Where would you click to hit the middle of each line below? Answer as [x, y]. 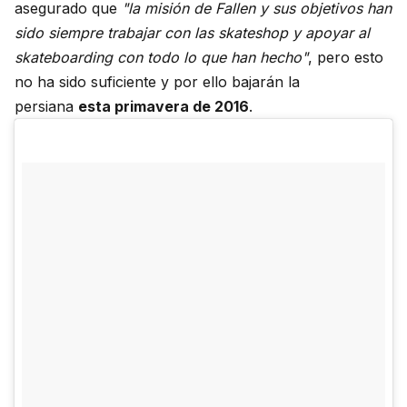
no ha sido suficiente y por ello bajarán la [157, 81]
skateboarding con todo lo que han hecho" [161, 57]
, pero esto [346, 57]
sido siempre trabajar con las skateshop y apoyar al [192, 32]
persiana [46, 106]
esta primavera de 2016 [164, 106]
